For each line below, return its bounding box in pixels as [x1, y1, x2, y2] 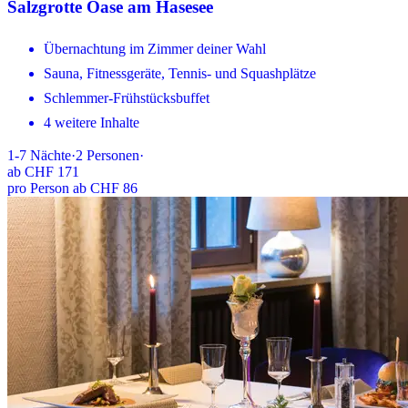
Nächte [30, 147, 71, 163]
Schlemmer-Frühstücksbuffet [44, 89, 209, 106]
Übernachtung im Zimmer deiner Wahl [44, 40, 266, 56]
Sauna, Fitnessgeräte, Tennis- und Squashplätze [44, 65, 316, 81]
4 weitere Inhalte [44, 114, 139, 130]
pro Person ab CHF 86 [7, 179, 138, 196]
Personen [87, 147, 139, 163]
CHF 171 [25, 163, 79, 179]
